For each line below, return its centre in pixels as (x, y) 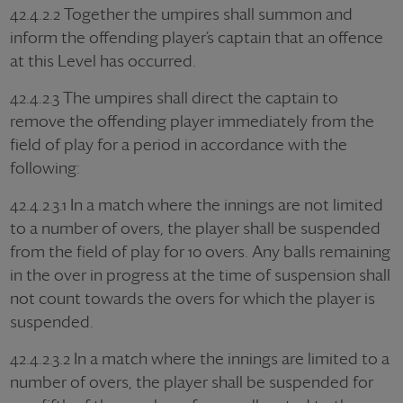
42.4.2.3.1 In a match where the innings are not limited (197, 205)
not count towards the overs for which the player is (193, 298)
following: (45, 168)
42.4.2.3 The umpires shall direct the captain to (174, 98)
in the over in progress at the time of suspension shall (200, 275)
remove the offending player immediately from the (192, 121)
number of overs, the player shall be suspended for (192, 382)
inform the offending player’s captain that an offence (197, 37)
